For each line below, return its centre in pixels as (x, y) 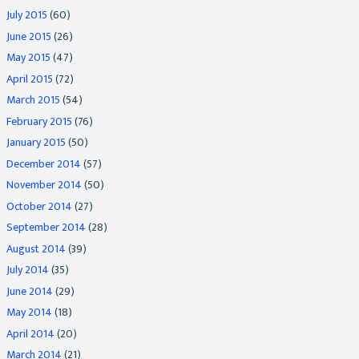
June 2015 (29, 36)
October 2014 (39, 206)
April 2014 (30, 333)
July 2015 (27, 15)
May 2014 (29, 312)
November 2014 (44, 185)
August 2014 (36, 248)
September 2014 (46, 227)
